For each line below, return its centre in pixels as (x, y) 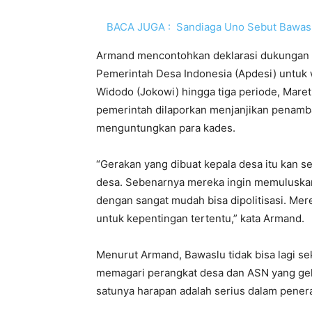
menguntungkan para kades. (166, 127)
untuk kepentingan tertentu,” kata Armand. (200, 218)
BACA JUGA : (139, 26)
